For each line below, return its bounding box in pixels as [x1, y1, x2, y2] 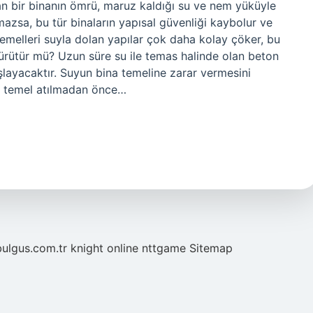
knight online [71, 241, 138, 255]
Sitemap [189, 241, 233, 255]
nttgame [142, 241, 186, 255]
